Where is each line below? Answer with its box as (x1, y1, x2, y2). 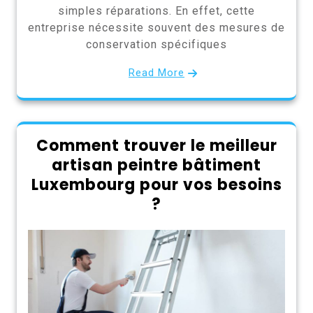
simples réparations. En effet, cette (58, 3, 255, 17)
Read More (129, 66, 184, 79)
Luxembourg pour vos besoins (31, 173, 282, 196)
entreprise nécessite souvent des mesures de (28, 20, 285, 34)
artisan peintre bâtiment (52, 154, 261, 176)
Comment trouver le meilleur (36, 134, 277, 156)
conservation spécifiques (86, 37, 227, 51)
